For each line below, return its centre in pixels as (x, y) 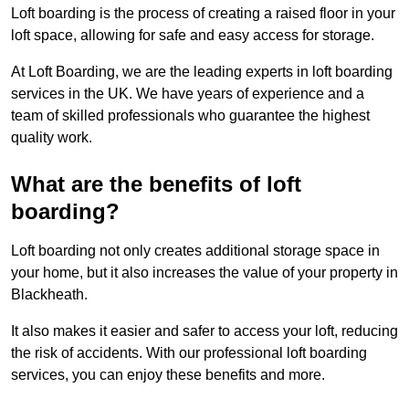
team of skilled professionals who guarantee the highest (190, 116)
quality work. (52, 138)
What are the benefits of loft (156, 184)
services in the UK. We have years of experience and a (188, 94)
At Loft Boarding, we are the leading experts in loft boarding (202, 72)
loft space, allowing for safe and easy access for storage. (193, 36)
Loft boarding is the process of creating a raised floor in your (203, 14)
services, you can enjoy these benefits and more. (168, 375)
